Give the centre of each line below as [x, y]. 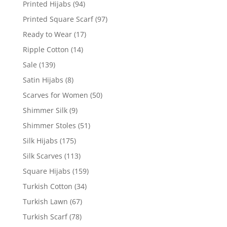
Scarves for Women [55, 95]
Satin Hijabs [43, 80]
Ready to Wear [47, 34]
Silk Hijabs [40, 140]
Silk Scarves [42, 156]
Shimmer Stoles [49, 125]
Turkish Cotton [47, 186]
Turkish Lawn [45, 201]
